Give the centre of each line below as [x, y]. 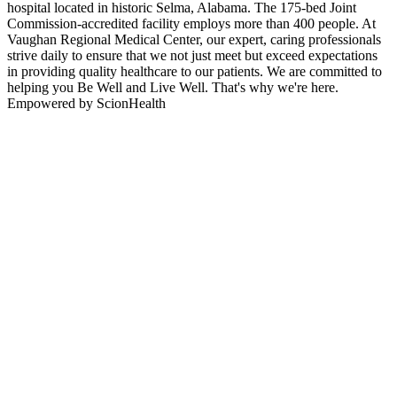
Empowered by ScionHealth [86, 104]
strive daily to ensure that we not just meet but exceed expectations [192, 56]
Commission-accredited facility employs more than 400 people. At [191, 24]
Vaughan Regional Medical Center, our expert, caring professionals [194, 40]
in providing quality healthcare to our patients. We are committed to [195, 72]
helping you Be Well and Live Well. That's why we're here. [173, 88]
